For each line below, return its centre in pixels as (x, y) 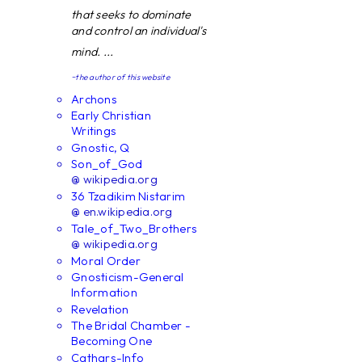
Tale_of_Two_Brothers (135, 228)
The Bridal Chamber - (131, 325)
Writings (94, 131)
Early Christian (111, 115)
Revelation (100, 309)
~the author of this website (120, 77)
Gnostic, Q (101, 147)
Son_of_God (107, 164)
